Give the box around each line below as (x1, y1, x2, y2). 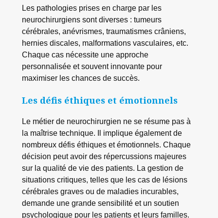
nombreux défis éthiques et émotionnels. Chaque (21, 140, 191, 149)
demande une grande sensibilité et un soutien (21, 199, 179, 208)
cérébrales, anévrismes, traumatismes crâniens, (21, 26, 186, 36)
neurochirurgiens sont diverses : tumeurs (21, 15, 162, 24)
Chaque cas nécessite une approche (21, 50, 148, 59)
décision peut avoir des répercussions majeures (21, 152, 186, 161)
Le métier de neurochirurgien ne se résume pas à (21, 117, 191, 126)
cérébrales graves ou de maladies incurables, (21, 187, 179, 196)
